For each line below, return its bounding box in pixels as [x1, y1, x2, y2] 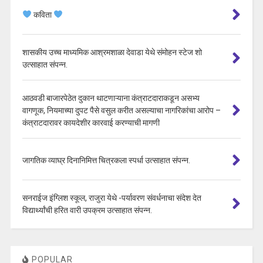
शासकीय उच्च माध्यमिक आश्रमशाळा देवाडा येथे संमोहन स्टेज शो [22, 47, 202, 57]
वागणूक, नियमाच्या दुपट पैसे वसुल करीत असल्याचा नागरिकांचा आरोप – [22, 105, 221, 115]
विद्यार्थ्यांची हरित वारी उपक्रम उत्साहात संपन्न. [22, 205, 152, 215]
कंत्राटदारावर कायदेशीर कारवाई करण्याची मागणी [22, 117, 160, 127]
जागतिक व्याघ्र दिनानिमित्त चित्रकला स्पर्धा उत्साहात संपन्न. [22, 155, 190, 165]
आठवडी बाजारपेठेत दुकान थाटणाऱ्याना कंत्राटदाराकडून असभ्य [22, 93, 200, 103]
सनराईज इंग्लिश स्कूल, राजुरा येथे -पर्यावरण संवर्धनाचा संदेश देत [22, 193, 201, 203]
